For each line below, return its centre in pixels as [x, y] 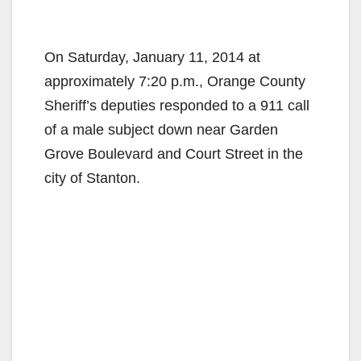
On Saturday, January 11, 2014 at [152, 57]
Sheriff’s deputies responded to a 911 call [177, 105]
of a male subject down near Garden [161, 129]
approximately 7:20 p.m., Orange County [175, 81]
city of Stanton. [92, 178]
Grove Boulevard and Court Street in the [174, 154]
